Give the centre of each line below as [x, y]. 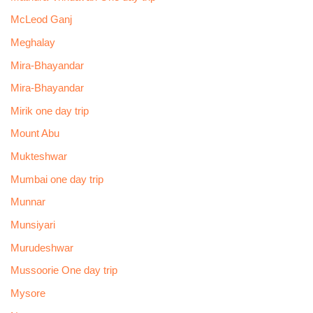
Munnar [28, 202]
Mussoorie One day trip [64, 271]
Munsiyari [32, 225]
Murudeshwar [42, 248]
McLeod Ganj [41, 20]
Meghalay [32, 42]
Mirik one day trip [49, 111]
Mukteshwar [38, 157]
